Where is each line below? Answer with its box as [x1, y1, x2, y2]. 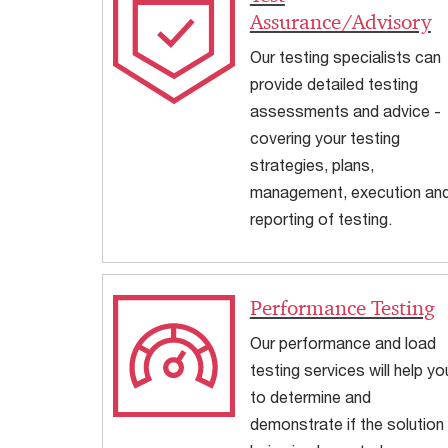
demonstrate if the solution [249, 414, 444, 434]
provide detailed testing [249, 73, 418, 93]
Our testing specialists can [249, 46, 441, 66]
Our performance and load [249, 333, 436, 353]
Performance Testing [249, 295, 435, 322]
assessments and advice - [249, 100, 441, 120]
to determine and [249, 387, 371, 407]
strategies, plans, [249, 154, 374, 174]
